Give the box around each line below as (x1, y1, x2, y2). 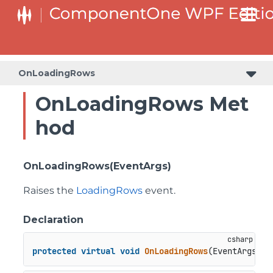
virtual (80, 246, 115, 257)
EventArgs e (212, 246, 266, 257)
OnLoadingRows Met (35, 92, 249, 116)
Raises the (23, 185, 76, 196)
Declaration (23, 214, 83, 225)
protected (32, 246, 76, 257)
